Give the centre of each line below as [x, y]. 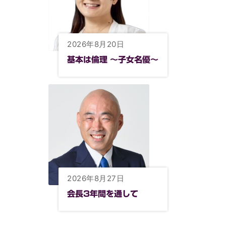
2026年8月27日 [96, 178]
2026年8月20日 [96, 44]
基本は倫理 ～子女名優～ [113, 59]
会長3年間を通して [103, 193]
